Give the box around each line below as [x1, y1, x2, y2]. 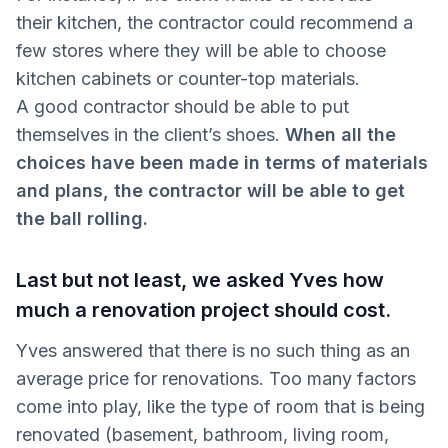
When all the [285, 124, 396, 146]
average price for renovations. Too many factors [16, 368, 416, 390]
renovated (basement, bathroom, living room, [16, 424, 389, 446]
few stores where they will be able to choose [16, 40, 386, 62]
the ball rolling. [16, 208, 148, 230]
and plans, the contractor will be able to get [16, 180, 405, 202]
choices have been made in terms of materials [16, 152, 428, 174]
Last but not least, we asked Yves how [16, 268, 384, 293]
